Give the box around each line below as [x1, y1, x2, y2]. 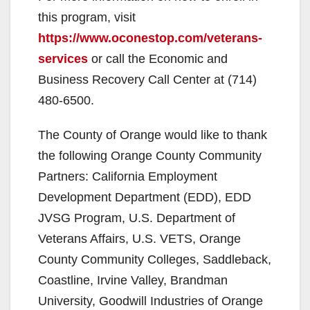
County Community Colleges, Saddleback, [38, 252, 271, 266]
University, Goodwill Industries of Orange [38, 293, 263, 308]
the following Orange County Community [38, 148, 262, 163]
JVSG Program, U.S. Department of [38, 210, 235, 225]
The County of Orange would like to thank [38, 127, 267, 142]
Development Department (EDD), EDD [38, 190, 251, 204]
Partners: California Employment [38, 169, 217, 183]
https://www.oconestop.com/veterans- [38, 30, 262, 45]
